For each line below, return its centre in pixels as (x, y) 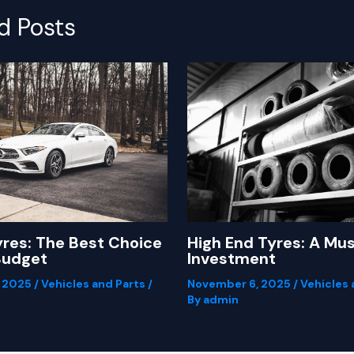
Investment (231, 258)
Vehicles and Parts (93, 283)
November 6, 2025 (240, 283)
